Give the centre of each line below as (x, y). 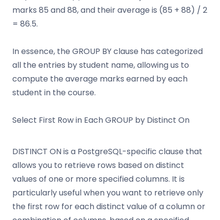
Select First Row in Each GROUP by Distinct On (101, 120)
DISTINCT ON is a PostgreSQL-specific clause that (107, 152)
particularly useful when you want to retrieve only (108, 193)
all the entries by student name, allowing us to (101, 65)
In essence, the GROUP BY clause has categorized (108, 52)
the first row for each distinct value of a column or (109, 207)
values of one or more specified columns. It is (98, 179)
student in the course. (54, 93)
